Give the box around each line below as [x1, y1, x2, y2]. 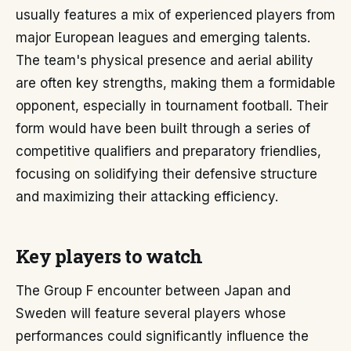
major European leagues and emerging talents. [16, 30, 310, 45]
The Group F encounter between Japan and [16, 283, 291, 299]
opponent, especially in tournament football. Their [16, 98, 328, 114]
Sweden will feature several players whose [16, 306, 286, 321]
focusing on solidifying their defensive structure [16, 166, 317, 182]
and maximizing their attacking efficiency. [16, 189, 278, 204]
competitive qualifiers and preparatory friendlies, [16, 143, 321, 159]
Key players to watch [16, 244, 203, 269]
